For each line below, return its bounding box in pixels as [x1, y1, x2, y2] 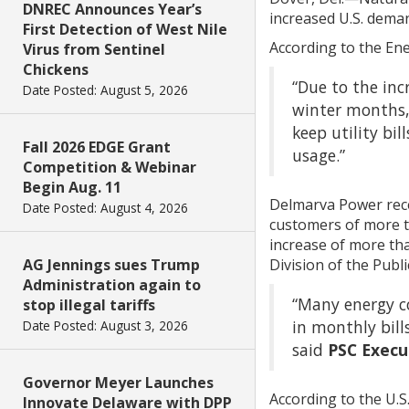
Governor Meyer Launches [23, 372, 214, 393]
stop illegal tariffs [23, 295, 155, 315]
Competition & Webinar [23, 157, 196, 177]
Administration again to [23, 275, 201, 295]
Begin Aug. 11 [23, 177, 121, 197]
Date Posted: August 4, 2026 [23, 199, 188, 216]
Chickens [23, 59, 89, 79]
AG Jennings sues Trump [23, 255, 200, 275]
